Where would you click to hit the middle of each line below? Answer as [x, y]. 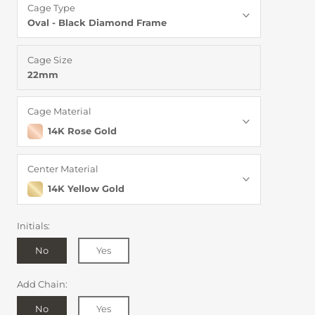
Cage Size [50, 59]
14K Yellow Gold [86, 189]
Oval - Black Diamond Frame [97, 22]
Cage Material [59, 111]
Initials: [33, 225]
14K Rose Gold [82, 131]
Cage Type [51, 7]
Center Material [63, 169]
